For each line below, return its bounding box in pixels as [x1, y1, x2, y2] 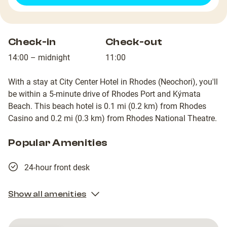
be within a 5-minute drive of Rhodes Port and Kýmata [8, 89, 201, 99]
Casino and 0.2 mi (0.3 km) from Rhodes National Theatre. [8, 113, 217, 124]
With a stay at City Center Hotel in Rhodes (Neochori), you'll [8, 77, 218, 87]
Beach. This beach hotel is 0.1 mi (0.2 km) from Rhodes [8, 101, 206, 111]
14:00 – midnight [8, 53, 70, 63]
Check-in [8, 36, 56, 48]
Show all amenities [8, 190, 87, 199]
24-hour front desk [24, 163, 90, 173]
